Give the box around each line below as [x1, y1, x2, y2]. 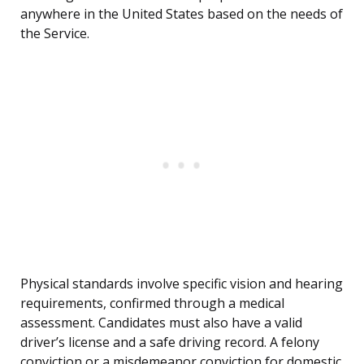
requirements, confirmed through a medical [20, 294, 284, 313]
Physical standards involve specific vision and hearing [20, 275, 343, 293]
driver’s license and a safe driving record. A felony [20, 333, 319, 352]
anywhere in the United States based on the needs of [20, 5, 343, 24]
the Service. [20, 24, 89, 43]
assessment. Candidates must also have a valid [20, 314, 302, 332]
